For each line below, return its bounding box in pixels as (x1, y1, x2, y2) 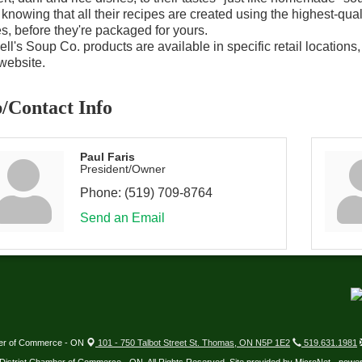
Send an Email (79, 211, 165, 225)
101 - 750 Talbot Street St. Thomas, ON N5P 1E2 (95, 338, 290, 347)
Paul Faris (79, 150, 135, 163)
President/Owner (79, 162, 166, 175)
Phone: (79, 186, 121, 200)
